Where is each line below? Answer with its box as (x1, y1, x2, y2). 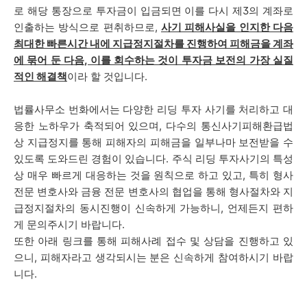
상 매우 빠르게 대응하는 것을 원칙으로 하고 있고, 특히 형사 (14, 169, 293, 182)
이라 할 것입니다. (67, 70, 147, 83)
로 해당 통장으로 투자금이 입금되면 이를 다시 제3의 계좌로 (14, 4, 293, 17)
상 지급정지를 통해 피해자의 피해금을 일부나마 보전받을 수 (14, 136, 293, 149)
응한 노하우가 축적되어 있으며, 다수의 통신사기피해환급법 (14, 119, 293, 132)
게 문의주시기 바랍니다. (14, 218, 125, 231)
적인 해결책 (14, 70, 67, 83)
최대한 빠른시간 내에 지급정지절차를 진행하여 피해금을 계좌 (14, 37, 293, 50)
